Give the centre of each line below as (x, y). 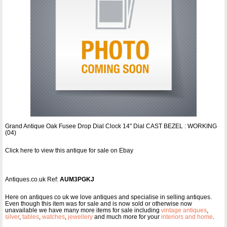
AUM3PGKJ (77, 179)
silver (12, 217)
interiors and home (187, 217)
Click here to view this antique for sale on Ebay (69, 150)
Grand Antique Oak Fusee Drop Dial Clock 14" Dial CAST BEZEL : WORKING (111, 126)
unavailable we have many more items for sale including (83, 210)
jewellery (80, 217)
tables (31, 217)
